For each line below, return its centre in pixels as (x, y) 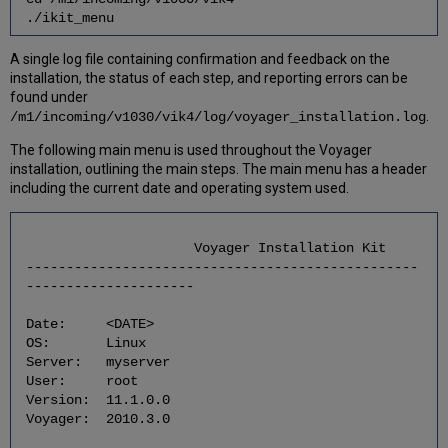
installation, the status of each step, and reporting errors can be (209, 77)
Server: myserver (97, 362)
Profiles (119, 191)
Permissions (133, 366)
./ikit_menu (69, 17)
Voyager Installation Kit (205, 248)
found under (49, 96)
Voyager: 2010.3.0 (97, 419)
